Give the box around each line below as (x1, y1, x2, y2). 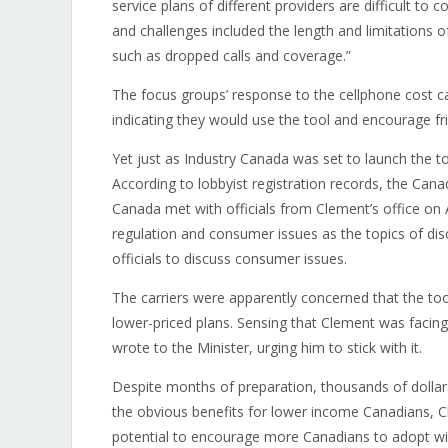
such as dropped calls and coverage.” (112, 46, 351, 65)
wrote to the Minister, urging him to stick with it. (112, 338, 422, 357)
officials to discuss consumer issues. (112, 249, 347, 268)
